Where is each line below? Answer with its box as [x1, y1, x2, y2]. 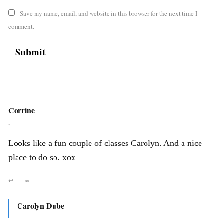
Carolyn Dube [17, 200, 64, 211]
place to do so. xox [8, 152, 75, 162]
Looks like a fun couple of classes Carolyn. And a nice [8, 138, 202, 148]
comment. [8, 21, 34, 31]
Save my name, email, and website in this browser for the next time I [20, 8, 197, 18]
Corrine [8, 104, 35, 116]
